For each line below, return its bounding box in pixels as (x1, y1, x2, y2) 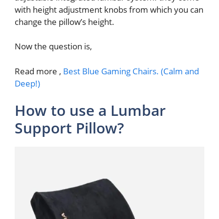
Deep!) (15, 77, 40, 89)
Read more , (15, 65, 63, 77)
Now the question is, (15, 41, 92, 52)
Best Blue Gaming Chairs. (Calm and (63, 65, 199, 77)
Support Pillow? (15, 118, 124, 138)
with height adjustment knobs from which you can (15, 3, 203, 15)
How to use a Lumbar (15, 100, 166, 121)
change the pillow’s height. (15, 16, 114, 27)
